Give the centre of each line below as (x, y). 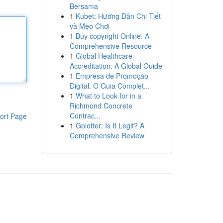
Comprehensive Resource (111, 46)
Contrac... (85, 115)
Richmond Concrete (101, 106)
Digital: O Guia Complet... (110, 86)
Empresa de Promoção (112, 76)
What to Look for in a (108, 96)
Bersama (84, 6)
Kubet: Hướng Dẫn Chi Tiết (118, 16)
